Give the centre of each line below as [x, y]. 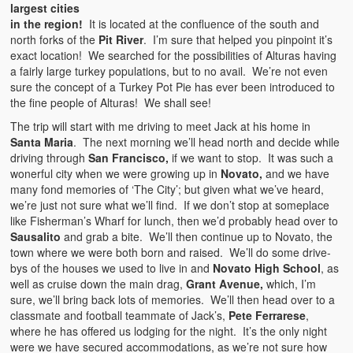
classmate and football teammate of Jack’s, [120, 315]
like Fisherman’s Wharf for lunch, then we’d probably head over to [175, 220]
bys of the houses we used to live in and [112, 268]
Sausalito [36, 236]
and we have [296, 173]
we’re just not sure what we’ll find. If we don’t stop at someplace [170, 204]
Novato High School [267, 268]
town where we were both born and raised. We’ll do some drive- [171, 252]
